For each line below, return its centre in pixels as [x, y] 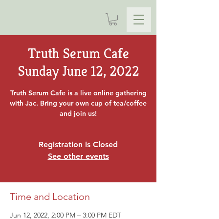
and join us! [78, 114]
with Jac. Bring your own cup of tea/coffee [78, 103]
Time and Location [50, 197]
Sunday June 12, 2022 [78, 71]
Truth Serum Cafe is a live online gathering [78, 93]
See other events [78, 156]
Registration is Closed [78, 145]
